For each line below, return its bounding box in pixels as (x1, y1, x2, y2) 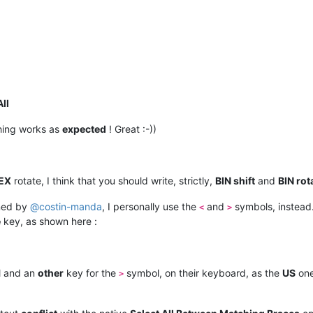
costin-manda (39, 200, 102, 212)
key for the (64, 266, 119, 279)
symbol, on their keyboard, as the (124, 266, 282, 279)
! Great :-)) (106, 122, 156, 135)
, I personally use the (102, 200, 199, 212)
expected (62, 122, 106, 135)
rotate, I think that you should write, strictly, (11, 174, 215, 187)
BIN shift (215, 174, 255, 187)
